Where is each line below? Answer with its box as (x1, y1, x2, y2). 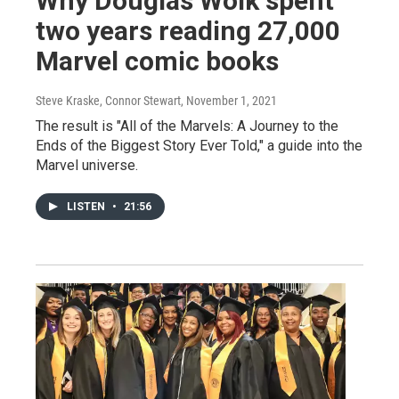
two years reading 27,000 (36, 15, 340, 47)
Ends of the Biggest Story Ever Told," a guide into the (36, 137, 362, 155)
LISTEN (67, 200, 108, 214)
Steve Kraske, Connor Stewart (36, 94, 181, 109)
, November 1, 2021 (181, 94, 277, 109)
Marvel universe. (36, 157, 138, 175)
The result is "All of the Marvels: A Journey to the (36, 118, 338, 135)
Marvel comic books (36, 45, 279, 77)
